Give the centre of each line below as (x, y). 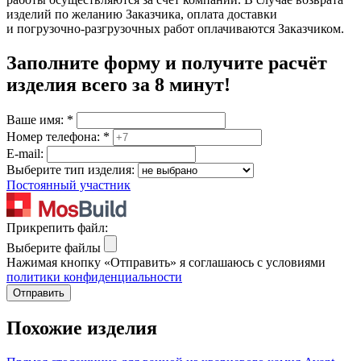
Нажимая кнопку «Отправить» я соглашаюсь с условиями (166, 262)
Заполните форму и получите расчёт (167, 63)
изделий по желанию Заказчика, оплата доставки (142, 15)
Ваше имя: (37, 119)
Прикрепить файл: (57, 227)
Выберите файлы (54, 247)
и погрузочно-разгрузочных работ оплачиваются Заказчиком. (175, 29)
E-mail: (27, 153)
